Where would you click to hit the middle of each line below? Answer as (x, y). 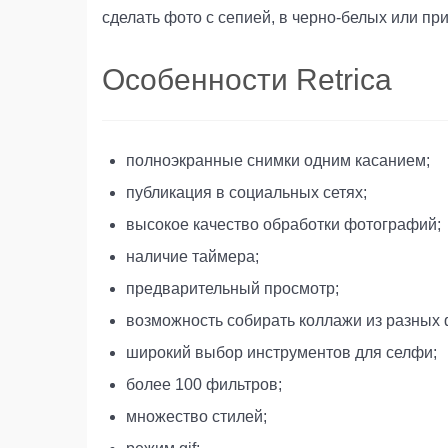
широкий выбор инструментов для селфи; (281, 352)
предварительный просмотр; (232, 288)
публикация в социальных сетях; (246, 192)
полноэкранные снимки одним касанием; (278, 160)
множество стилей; (196, 416)
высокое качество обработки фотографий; (283, 224)
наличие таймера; (192, 256)
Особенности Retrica (247, 79)
